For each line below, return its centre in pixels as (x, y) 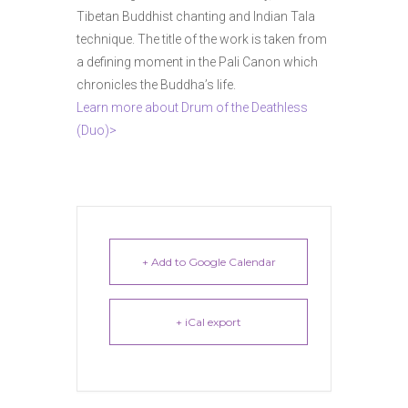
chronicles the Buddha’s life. (159, 85)
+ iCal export (209, 322)
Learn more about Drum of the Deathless (192, 107)
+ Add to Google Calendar (209, 262)
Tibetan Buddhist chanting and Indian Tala (196, 16)
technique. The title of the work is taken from (202, 39)
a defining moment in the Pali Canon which (197, 62)
